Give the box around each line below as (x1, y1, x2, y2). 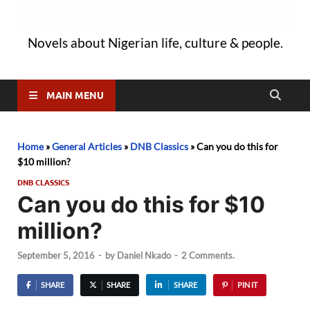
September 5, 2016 (17, 250, 95, 262)
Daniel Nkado (117, 250, 171, 262)
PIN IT (237, 280, 257, 290)
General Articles (52, 140, 122, 152)
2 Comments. (181, 250, 235, 262)
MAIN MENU (46, 89, 104, 102)
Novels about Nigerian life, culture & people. (27, 34, 283, 51)
